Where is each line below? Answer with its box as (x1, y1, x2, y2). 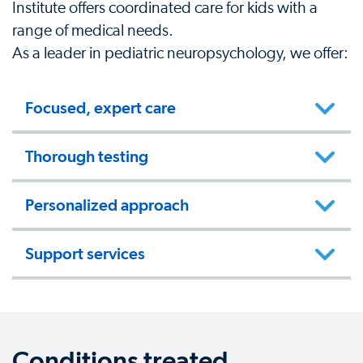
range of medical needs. (12, 23, 173, 40)
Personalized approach (25, 195, 189, 216)
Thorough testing (25, 147, 148, 167)
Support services (25, 244, 145, 264)
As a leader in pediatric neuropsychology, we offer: (12, 45, 348, 62)
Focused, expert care (25, 98, 176, 118)
